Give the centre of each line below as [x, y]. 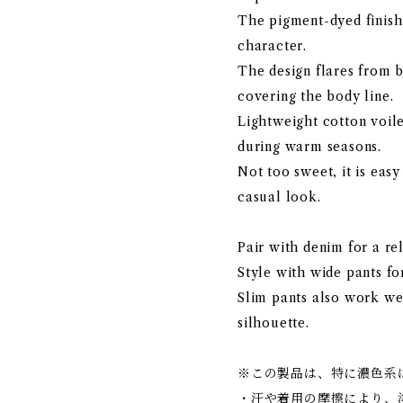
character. [273, 46]
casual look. [279, 197]
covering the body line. [316, 96]
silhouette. [273, 323]
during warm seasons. [310, 147]
